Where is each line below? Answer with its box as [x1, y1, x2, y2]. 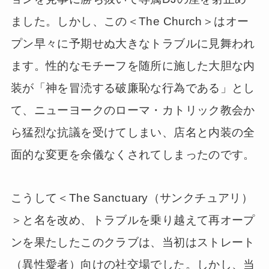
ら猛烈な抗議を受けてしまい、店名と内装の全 [10, 125, 255, 139]
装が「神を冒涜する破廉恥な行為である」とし [10, 81, 255, 94]
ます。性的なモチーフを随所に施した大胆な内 [10, 59, 255, 72]
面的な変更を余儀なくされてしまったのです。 [10, 148, 255, 161]
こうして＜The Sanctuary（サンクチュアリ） [10, 192, 253, 205]
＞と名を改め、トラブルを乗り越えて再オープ [10, 214, 255, 227]
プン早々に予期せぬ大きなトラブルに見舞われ [10, 37, 255, 50]
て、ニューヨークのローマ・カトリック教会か [10, 103, 255, 116]
